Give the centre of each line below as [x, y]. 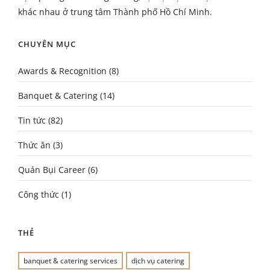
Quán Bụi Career [52, 170]
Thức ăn [34, 145]
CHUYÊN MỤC [47, 44]
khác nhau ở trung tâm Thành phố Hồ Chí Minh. [115, 12]
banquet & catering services [71, 261]
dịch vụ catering [158, 261]
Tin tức [32, 120]
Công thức [39, 194]
